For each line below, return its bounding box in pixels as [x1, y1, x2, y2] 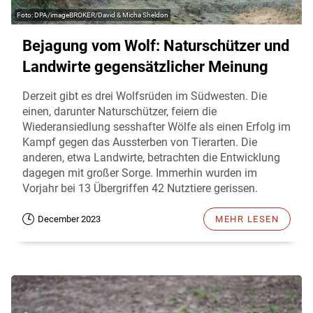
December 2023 [38, 213, 101, 224]
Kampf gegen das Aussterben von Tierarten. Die [22, 135, 257, 149]
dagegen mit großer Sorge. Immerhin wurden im [22, 166, 257, 180]
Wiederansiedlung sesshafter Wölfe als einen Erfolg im [22, 119, 291, 133]
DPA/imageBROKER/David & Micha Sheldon [34, 10, 168, 19]
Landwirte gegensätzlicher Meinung [22, 57, 268, 75]
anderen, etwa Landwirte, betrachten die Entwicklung [22, 150, 280, 164]
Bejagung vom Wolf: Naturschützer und [22, 36, 289, 54]
